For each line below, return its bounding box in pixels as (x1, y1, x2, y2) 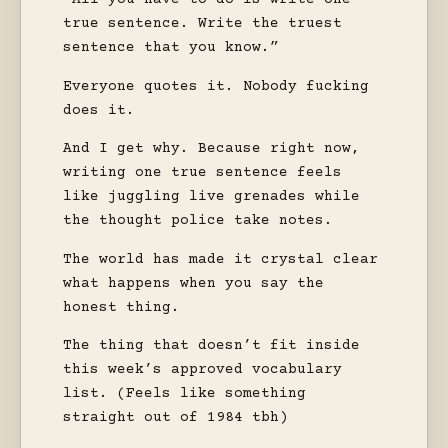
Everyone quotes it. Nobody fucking (63, 78, 369, 95)
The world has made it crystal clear (63, 251, 378, 268)
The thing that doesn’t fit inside (63, 338, 360, 355)
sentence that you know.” (63, 39, 279, 56)
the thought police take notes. (63, 213, 333, 230)
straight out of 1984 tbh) (63, 410, 288, 427)
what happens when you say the (63, 275, 324, 292)
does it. (63, 102, 135, 119)
